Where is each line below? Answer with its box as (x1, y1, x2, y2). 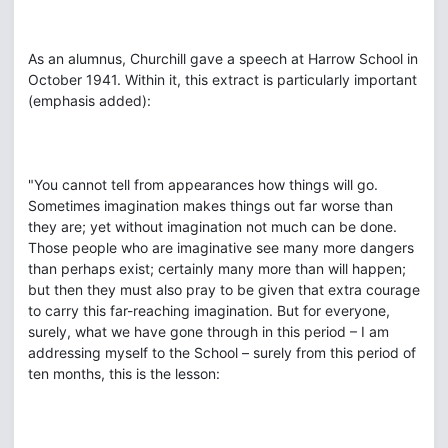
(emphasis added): (28, 92, 151, 109)
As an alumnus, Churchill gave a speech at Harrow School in (28, 50, 418, 67)
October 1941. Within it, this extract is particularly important (28, 71, 417, 88)
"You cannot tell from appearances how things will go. (28, 176, 378, 193)
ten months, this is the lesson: (28, 365, 220, 382)
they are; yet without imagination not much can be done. (28, 218, 397, 235)
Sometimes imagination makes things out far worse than (28, 197, 393, 214)
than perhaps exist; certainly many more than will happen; (28, 260, 406, 277)
